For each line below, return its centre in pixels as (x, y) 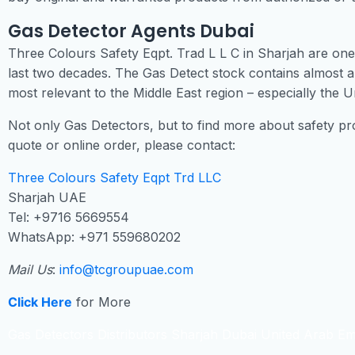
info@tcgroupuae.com (126, 270)
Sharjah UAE (47, 198)
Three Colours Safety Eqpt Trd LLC (115, 178)
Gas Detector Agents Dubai (131, 32)
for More (101, 302)
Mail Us (30, 270)
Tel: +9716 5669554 (69, 218)
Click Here (40, 302)
